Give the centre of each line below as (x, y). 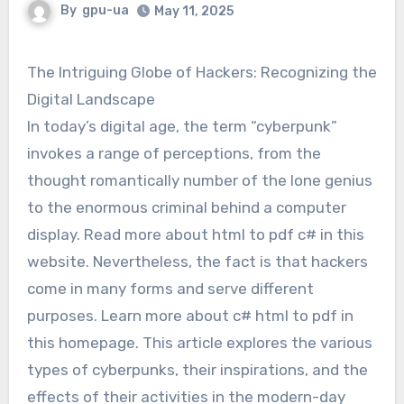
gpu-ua (106, 10)
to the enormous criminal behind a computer (186, 207)
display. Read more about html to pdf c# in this (195, 234)
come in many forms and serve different (170, 288)
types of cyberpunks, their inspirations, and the (197, 369)
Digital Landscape (91, 99)
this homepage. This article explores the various (199, 342)
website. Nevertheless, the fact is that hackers (197, 261)
